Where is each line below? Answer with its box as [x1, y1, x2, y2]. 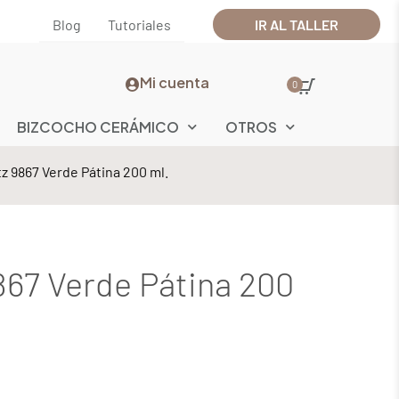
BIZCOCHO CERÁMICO [16, 117, 179, 136]
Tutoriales [108, 16, 172, 33]
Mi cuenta [140, 73, 209, 93]
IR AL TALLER [255, 16, 339, 33]
